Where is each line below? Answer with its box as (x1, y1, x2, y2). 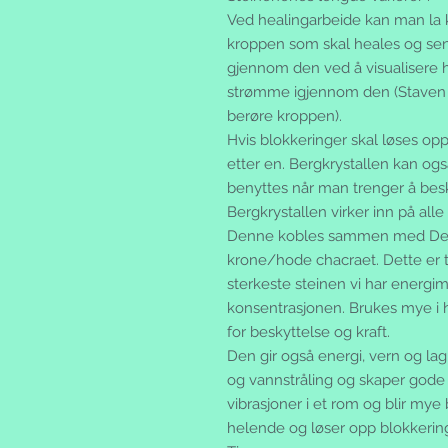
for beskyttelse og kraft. (227, 323, 390, 342)
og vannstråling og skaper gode (227, 371, 445, 390)
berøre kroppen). (227, 107, 342, 126)
